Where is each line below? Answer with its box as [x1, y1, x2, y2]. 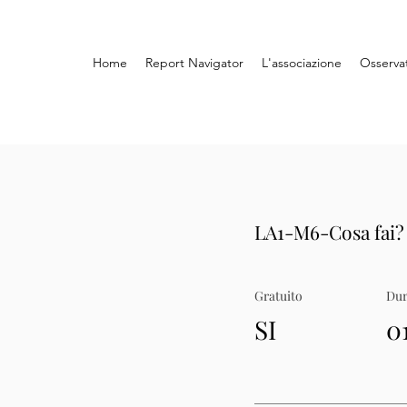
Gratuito [254, 287, 303, 304]
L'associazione [262, 55, 342, 71]
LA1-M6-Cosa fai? [254, 219, 404, 244]
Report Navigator [145, 55, 243, 71]
